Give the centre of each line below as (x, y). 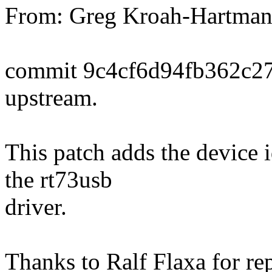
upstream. (51, 98)
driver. (36, 207)
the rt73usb (59, 180)
